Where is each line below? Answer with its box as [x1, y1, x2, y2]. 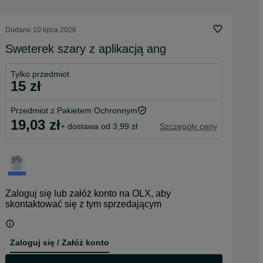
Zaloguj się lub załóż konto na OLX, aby [5, 188, 171, 198]
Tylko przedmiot [11, 69, 69, 79]
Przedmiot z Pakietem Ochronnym [11, 106, 137, 115]
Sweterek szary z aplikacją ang [5, 42, 166, 55]
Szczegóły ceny [160, 121, 217, 131]
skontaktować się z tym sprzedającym [5, 199, 161, 209]
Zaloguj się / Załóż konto [10, 237, 109, 247]
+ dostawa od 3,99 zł [60, 121, 137, 131]
